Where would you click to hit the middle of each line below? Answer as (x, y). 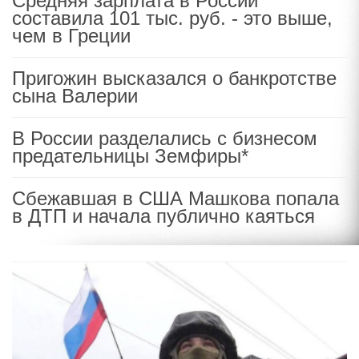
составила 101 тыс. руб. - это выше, (172, 18)
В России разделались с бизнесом (165, 138)
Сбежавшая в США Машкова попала (175, 198)
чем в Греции (71, 36)
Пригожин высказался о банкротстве (174, 78)
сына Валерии (75, 96)
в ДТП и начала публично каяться (163, 216)
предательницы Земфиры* (130, 156)
